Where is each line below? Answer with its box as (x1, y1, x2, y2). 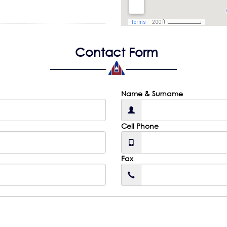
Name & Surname (121, 89, 183, 98)
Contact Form (74, 44, 158, 59)
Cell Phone (121, 121, 159, 130)
